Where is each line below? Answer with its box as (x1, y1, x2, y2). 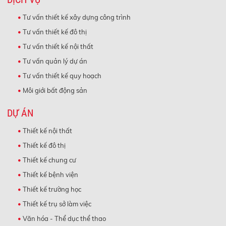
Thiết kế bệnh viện (23, 170, 79, 179)
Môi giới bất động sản (23, 86, 88, 94)
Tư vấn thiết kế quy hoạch (23, 71, 102, 80)
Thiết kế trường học (23, 185, 82, 193)
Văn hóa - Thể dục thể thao (23, 214, 106, 222)
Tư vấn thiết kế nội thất (23, 42, 94, 50)
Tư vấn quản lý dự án (23, 56, 88, 65)
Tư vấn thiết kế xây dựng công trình (23, 13, 131, 21)
